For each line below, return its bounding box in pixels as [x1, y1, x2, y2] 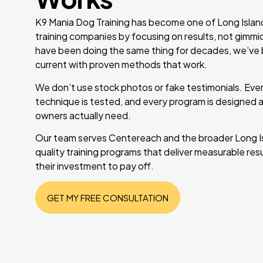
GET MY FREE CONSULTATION [47, 192, 168, 204]
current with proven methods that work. [35, 58, 207, 71]
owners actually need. [35, 109, 131, 122]
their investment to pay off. [35, 159, 154, 172]
